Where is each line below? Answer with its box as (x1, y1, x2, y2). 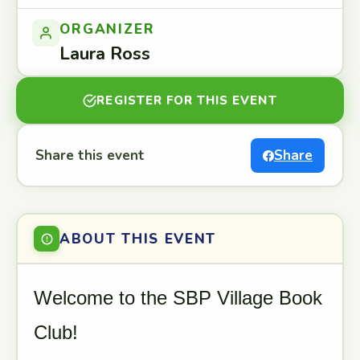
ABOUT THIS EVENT (59, 229, 217, 248)
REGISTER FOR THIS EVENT (96, 92, 277, 108)
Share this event (35, 146, 145, 165)
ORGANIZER (59, 20, 155, 39)
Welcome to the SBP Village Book (34, 287, 322, 309)
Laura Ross (59, 42, 150, 66)
